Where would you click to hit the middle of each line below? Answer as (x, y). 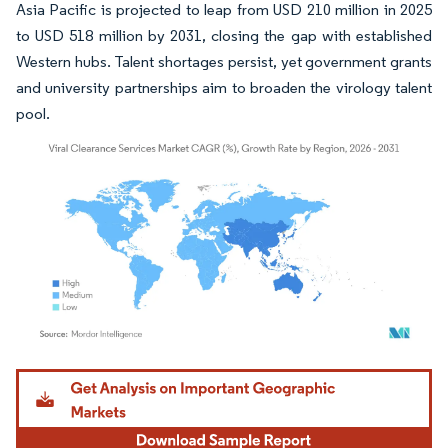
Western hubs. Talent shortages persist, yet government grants (224, 61)
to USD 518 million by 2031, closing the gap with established (224, 35)
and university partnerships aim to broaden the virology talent (224, 87)
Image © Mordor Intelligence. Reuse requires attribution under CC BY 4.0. (212, 372)
